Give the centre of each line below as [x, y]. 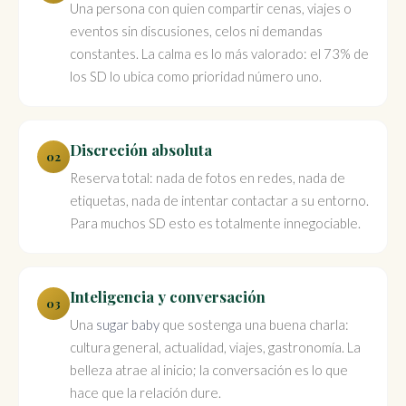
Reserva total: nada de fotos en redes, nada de [208, 177]
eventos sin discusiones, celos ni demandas [196, 30]
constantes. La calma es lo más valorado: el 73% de [219, 53]
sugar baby [128, 324]
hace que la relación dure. [145, 392]
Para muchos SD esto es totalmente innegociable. [215, 222]
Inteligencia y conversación [168, 296]
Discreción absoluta [141, 149]
